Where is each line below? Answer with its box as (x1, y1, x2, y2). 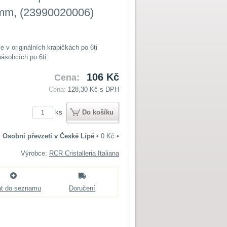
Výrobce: (21, 149, 49, 157)
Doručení (69, 184, 96, 192)
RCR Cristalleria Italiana (49, 149, 119, 157)
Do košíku (82, 108, 113, 116)
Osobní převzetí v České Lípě (3, 132, 94, 140)
